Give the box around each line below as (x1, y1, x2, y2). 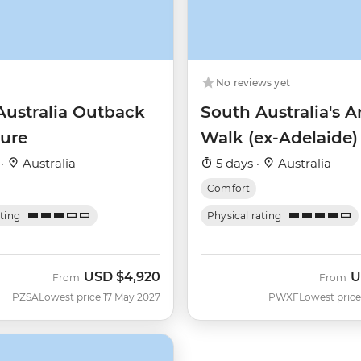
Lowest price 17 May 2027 (39, 290, 160, 303)
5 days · (213, 155, 263, 171)
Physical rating (207, 209, 282, 222)
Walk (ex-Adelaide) (201, 127, 358, 147)
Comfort (207, 181, 251, 194)
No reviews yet (216, 76, 291, 89)
